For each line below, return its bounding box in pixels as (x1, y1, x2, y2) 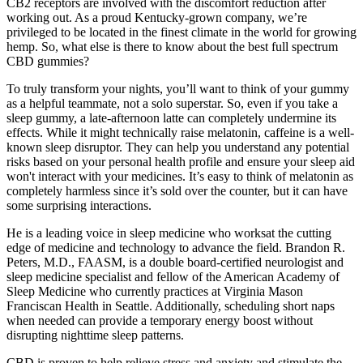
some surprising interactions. (6, 198, 152, 212)
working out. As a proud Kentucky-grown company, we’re (6, 10, 307, 24)
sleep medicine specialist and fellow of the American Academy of (6, 269, 340, 284)
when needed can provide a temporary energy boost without (6, 313, 313, 327)
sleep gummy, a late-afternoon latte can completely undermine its (6, 110, 336, 125)
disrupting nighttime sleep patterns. (6, 327, 184, 342)
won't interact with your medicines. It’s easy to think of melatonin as (6, 169, 353, 183)
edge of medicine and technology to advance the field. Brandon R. (6, 240, 345, 254)
